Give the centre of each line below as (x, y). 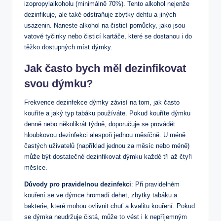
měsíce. (36, 168)
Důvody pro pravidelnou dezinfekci (78, 184)
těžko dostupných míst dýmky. (68, 47)
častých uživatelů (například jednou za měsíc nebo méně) (107, 146)
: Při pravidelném (155, 184)
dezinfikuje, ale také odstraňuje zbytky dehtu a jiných (100, 15)
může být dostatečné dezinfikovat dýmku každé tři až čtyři (108, 157)
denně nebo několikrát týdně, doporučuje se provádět (100, 124)
